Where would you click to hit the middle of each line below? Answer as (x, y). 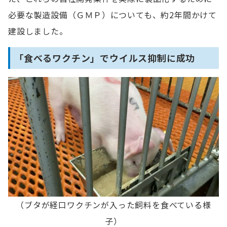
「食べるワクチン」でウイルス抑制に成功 (105, 58)
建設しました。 (38, 31)
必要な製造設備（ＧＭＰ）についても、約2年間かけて (112, 15)
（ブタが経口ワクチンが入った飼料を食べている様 (113, 205)
